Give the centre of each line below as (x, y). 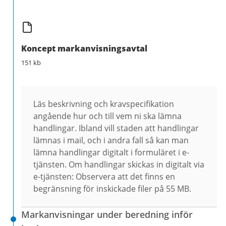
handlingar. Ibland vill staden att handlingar (116, 128)
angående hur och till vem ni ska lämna (107, 116)
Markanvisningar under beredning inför (107, 214)
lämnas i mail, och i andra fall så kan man (111, 140)
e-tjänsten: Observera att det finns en (104, 176)
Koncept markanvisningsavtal (84, 48)
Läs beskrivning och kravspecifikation (104, 104)
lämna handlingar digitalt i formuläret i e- (111, 152)
